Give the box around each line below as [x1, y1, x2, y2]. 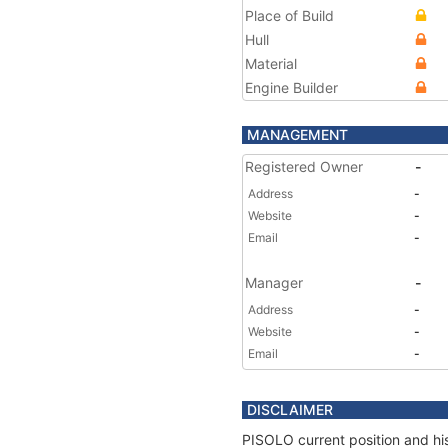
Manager [245, 274, 303, 291]
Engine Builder [245, 79, 338, 96]
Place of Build [245, 7, 334, 24]
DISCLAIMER [247, 401, 333, 418]
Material [245, 55, 297, 72]
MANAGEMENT [247, 126, 348, 143]
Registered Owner [245, 158, 363, 175]
